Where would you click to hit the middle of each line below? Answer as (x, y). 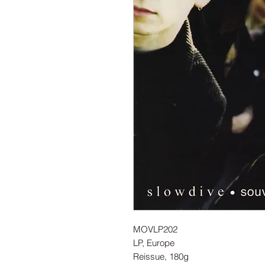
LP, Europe (154, 243)
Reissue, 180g (161, 257)
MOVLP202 (155, 230)
